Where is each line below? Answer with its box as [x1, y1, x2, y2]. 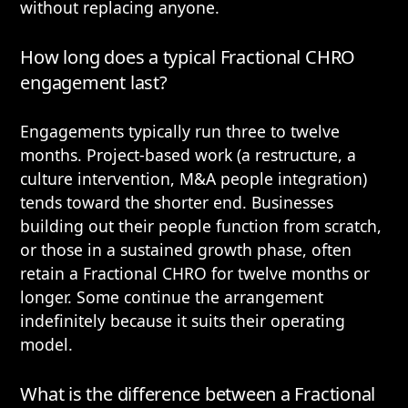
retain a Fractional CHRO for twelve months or [20, 262, 371, 284]
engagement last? [20, 70, 168, 95]
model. [20, 333, 74, 355]
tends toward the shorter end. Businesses [20, 191, 334, 213]
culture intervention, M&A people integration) [20, 168, 368, 189]
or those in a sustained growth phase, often [20, 239, 352, 260]
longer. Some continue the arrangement [20, 286, 324, 308]
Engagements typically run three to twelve [20, 120, 341, 142]
